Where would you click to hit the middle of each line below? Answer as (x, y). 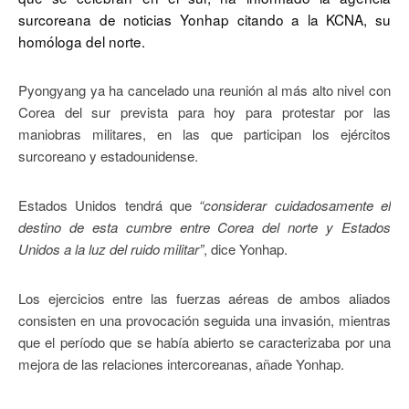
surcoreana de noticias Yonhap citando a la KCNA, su (204, 20)
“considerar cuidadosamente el (295, 205)
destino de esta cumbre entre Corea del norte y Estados (204, 227)
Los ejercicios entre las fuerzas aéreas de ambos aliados (204, 299)
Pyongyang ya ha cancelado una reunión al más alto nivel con (204, 90)
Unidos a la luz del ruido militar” (111, 249)
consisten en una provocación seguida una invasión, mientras (204, 320)
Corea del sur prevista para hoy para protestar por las (204, 112)
